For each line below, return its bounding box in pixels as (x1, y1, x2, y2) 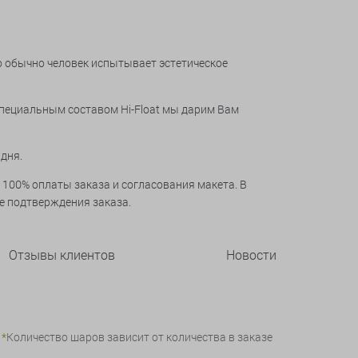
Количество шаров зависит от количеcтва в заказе (6, 329, 272, 344)
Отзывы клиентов (9, 246, 115, 263)
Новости (226, 246, 276, 263)
